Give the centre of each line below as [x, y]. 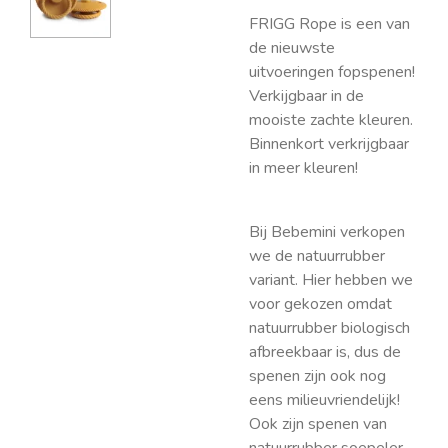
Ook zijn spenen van [318, 424]
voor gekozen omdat [320, 304]
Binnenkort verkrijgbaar [329, 144]
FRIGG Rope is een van [329, 24]
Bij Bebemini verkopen [327, 232]
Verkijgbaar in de [306, 96]
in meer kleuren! [303, 168]
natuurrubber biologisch [329, 328]
